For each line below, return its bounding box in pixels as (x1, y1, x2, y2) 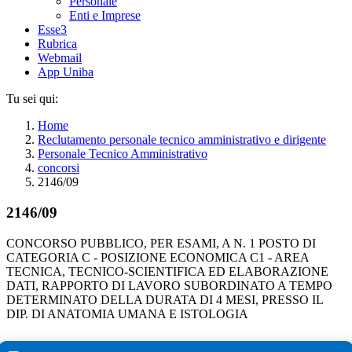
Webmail (38, 51, 82, 65)
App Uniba (38, 65, 93, 79)
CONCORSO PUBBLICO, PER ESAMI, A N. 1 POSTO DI (6, 236, 316, 250)
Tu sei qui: (6, 92, 58, 106)
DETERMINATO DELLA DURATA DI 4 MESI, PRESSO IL (6, 292, 323, 306)
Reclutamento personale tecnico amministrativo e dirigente (38, 133, 326, 147)
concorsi (38, 161, 79, 175)
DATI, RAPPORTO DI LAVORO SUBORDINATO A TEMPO (6, 278, 332, 292)
